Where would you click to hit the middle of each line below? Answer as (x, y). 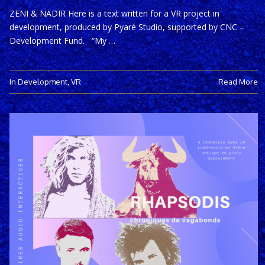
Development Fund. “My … (62, 41)
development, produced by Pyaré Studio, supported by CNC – (127, 27)
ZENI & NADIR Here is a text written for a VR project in (114, 14)
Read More (238, 82)
